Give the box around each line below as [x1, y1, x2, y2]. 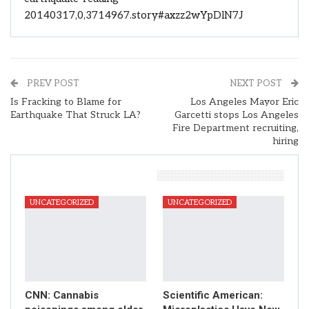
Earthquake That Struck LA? [10, 109, 141, 121]
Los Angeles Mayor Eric [190, 96, 299, 108]
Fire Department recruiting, [172, 122, 299, 134]
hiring [272, 135, 299, 148]
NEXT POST [230, 78, 284, 90]
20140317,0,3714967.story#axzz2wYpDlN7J [24, 9, 243, 22]
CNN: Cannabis [25, 288, 99, 301]
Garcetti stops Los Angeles [175, 109, 299, 121]
